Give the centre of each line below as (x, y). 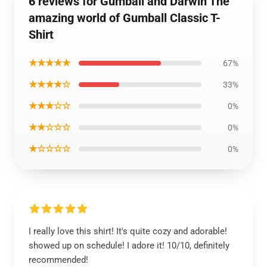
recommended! (58, 260)
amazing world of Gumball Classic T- (125, 18)
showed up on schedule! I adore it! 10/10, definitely (129, 246)
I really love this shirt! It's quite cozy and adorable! (128, 231)
